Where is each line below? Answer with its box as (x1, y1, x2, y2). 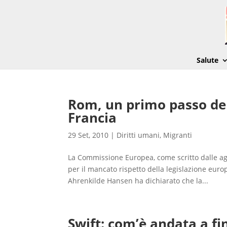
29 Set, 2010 (68, 130, 109, 140)
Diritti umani (117, 130, 160, 140)
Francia (68, 108, 117, 127)
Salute (196, 55, 218, 65)
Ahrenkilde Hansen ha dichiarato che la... (68, 176, 209, 185)
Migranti (163, 130, 193, 140)
